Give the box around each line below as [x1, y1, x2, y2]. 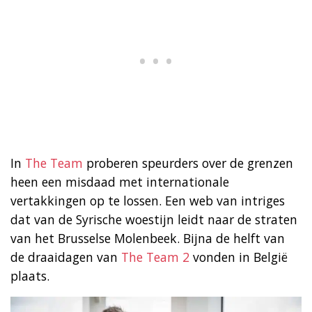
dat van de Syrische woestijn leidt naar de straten [10, 210, 297, 228]
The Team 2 [121, 248, 193, 265]
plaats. [10, 267, 49, 284]
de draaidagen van [10, 248, 121, 265]
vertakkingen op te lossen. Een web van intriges [10, 192, 285, 209]
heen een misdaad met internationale [10, 173, 229, 190]
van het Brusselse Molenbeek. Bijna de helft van [10, 229, 285, 247]
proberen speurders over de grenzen [83, 154, 293, 171]
